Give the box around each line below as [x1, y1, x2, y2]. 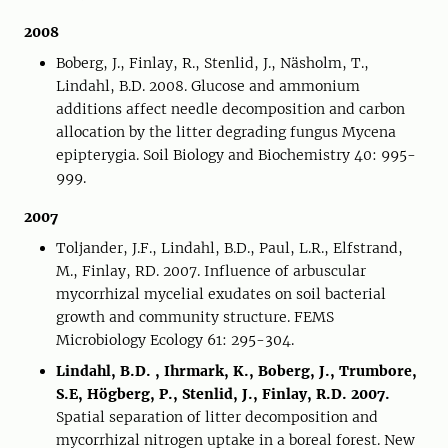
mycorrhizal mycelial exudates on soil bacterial [56, 285, 386, 303]
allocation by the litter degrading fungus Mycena [56, 123, 396, 141]
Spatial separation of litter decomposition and [56, 408, 378, 426]
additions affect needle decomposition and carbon [56, 100, 405, 118]
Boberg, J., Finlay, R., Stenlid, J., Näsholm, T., [56, 54, 369, 72]
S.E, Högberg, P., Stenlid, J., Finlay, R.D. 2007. [56, 385, 390, 403]
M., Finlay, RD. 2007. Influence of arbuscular [56, 262, 366, 280]
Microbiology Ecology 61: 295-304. [56, 331, 294, 349]
